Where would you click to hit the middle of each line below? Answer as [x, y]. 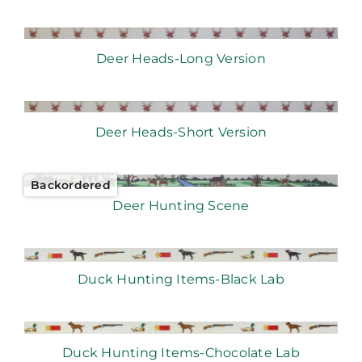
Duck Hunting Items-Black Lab [181, 280]
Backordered [70, 185]
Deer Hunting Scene [181, 206]
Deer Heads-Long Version [181, 59]
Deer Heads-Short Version [181, 133]
